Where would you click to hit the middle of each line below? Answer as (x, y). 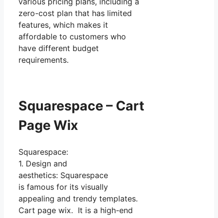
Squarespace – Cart (81, 106)
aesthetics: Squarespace (63, 175)
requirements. (44, 60)
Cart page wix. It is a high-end (76, 210)
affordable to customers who (72, 37)
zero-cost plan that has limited (75, 13)
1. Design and (43, 164)
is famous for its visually (63, 187)
